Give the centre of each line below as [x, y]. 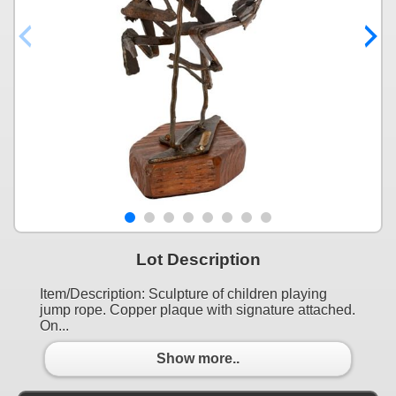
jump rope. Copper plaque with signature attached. [198, 309]
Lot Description [198, 259]
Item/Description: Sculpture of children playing [183, 293]
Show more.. [198, 359]
